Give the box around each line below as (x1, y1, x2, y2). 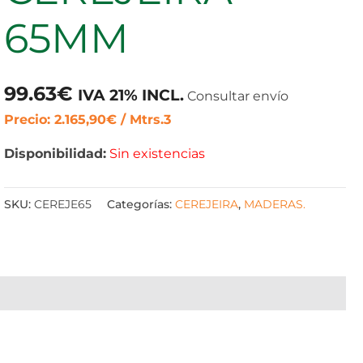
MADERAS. (244, 196, 306, 211)
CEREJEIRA (175, 196, 239, 211)
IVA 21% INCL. (78, 85, 185, 105)
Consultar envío (187, 88, 289, 104)
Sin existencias (109, 145, 206, 161)
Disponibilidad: (4, 145, 107, 161)
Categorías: (107, 196, 176, 211)
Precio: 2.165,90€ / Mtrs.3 (4, 111, 172, 127)
